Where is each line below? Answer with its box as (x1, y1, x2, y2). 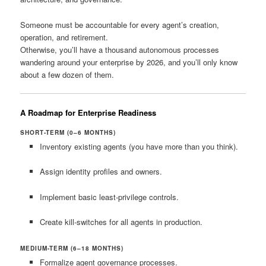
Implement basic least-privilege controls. (39, 191, 179, 202)
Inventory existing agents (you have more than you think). (39, 141, 238, 153)
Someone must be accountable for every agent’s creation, (20, 18, 220, 30)
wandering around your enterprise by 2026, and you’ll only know (20, 56, 238, 68)
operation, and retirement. (20, 31, 109, 43)
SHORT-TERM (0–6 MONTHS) (20, 128, 116, 137)
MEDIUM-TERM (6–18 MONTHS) (20, 243, 124, 252)
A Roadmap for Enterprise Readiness (20, 106, 157, 118)
